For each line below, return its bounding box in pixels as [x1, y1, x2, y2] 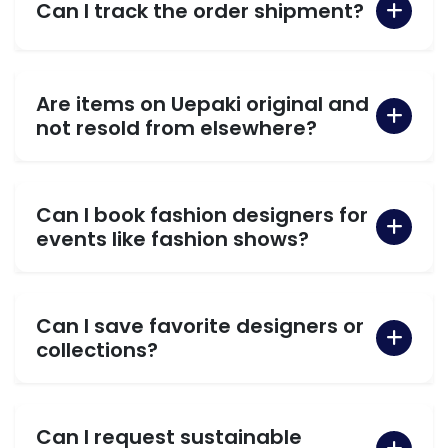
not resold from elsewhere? [36, 113, 317, 142]
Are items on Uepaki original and [36, 89, 369, 118]
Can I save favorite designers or [36, 311, 364, 340]
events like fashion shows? [36, 224, 309, 253]
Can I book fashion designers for [36, 200, 368, 229]
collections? [36, 335, 158, 364]
